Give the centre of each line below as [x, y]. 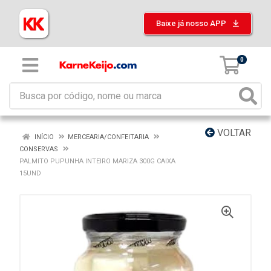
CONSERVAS [39, 149]
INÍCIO [43, 137]
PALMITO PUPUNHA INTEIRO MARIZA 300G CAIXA [97, 161]
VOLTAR [233, 133]
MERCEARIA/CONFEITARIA [108, 137]
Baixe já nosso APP [192, 23]
